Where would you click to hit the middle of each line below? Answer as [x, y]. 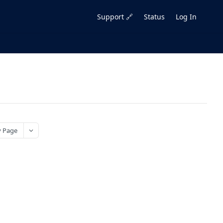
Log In [186, 16]
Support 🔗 [115, 16]
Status [154, 16]
